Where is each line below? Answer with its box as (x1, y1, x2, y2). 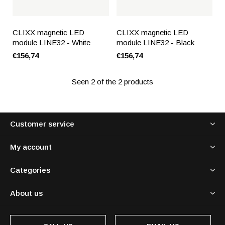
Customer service (10, 119, 74, 128)
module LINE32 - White (13, 38, 90, 47)
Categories (10, 165, 50, 174)
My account (10, 142, 52, 151)
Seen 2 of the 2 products (72, 77, 153, 86)
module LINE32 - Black (116, 38, 194, 47)
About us (10, 188, 43, 197)
